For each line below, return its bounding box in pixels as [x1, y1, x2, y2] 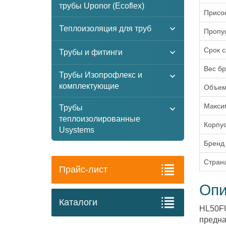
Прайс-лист [59, 164, 107, 175]
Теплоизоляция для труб [59, 24, 151, 33]
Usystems [59, 126, 94, 134]
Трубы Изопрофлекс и [59, 71, 142, 79]
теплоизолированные [59, 115, 140, 123]
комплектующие [59, 82, 119, 90]
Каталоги [59, 197, 97, 207]
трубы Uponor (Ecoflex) [59, 2, 144, 10]
